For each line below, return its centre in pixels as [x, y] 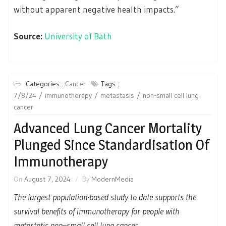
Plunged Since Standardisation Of [111, 145]
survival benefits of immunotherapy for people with [97, 211]
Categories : [45, 83]
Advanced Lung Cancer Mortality [108, 128]
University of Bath [78, 36]
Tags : [110, 83]
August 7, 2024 [47, 179]
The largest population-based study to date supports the [105, 197]
